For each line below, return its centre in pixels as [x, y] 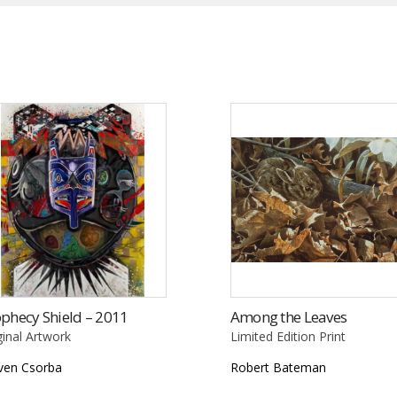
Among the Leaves [288, 316]
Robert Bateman [278, 367]
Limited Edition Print [288, 336]
